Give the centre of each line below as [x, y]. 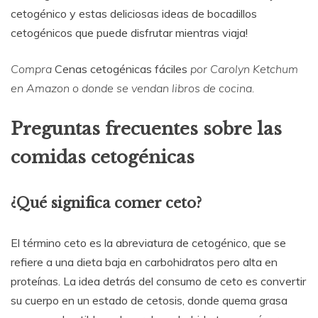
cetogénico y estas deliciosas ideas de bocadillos [134, 13]
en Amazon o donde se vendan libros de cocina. [133, 88]
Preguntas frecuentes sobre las [146, 128]
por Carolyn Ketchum [243, 68]
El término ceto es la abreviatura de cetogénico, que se [148, 243]
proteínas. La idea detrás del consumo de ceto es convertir [158, 281]
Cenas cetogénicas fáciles [121, 68]
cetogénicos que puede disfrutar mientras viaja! [129, 32]
